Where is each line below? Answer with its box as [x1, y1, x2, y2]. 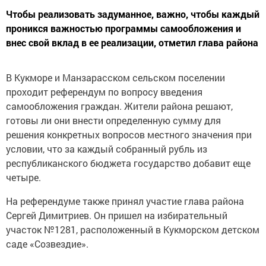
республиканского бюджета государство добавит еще [6, 157, 251, 170]
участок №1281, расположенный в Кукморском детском [6, 223, 259, 236]
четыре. [6, 171, 41, 184]
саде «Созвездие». [6, 237, 88, 251]
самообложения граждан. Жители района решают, [6, 100, 233, 113]
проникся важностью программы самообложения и [6, 22, 241, 35]
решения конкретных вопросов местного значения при [6, 128, 252, 141]
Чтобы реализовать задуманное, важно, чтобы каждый [6, 8, 259, 21]
